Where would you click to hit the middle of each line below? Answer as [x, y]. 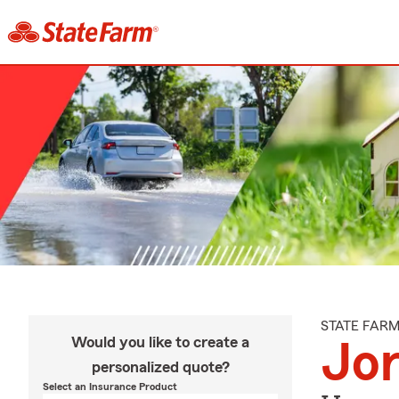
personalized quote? [160, 367]
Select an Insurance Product [110, 387]
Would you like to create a [160, 342]
